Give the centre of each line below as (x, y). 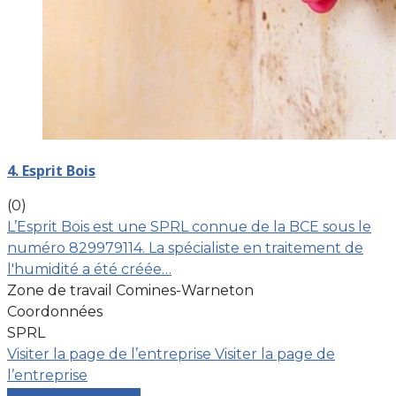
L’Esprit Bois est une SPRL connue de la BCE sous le (189, 226)
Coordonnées (55, 311)
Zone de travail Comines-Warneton (130, 290)
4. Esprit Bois (51, 170)
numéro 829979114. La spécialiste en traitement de (185, 247)
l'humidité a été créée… (89, 269)
